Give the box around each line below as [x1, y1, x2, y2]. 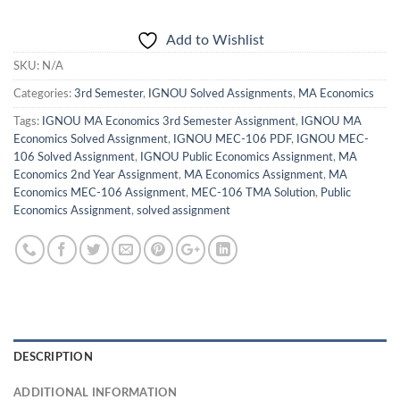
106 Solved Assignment [13, 151, 135, 162]
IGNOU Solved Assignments [148, 87, 293, 99]
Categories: [13, 87, 74, 99]
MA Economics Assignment [184, 169, 323, 180]
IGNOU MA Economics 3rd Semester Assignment [42, 115, 296, 127]
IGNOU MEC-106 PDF [173, 133, 291, 145]
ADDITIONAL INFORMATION [13, 387, 178, 398]
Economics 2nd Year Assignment [13, 169, 179, 180]
